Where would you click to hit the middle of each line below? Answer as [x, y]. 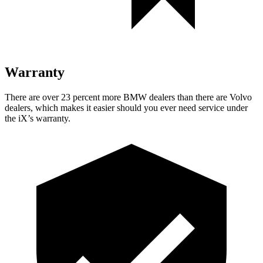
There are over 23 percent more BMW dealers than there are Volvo [128, 97]
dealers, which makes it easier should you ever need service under [126, 107]
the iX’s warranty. [38, 118]
